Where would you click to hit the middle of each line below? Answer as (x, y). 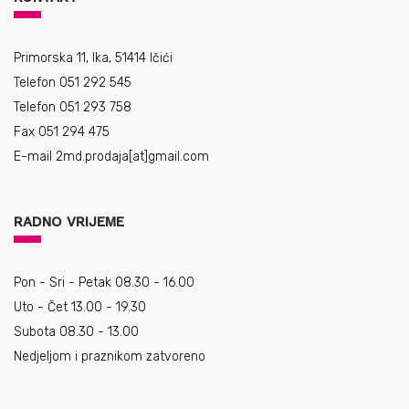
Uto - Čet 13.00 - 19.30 (80, 307)
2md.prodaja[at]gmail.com (132, 157)
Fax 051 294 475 (62, 132)
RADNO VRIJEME (69, 222)
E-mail (35, 157)
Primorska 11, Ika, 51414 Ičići (93, 58)
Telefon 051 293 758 (73, 107)
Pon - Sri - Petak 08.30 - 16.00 (104, 283)
